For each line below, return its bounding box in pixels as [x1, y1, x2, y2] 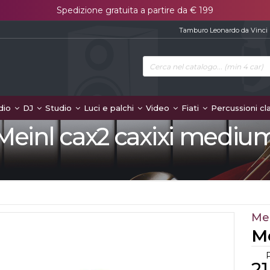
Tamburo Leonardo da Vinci [179, 26, 268, 34]
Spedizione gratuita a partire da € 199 [57, 5, 213, 16]
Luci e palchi [84, 103, 136, 113]
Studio [45, 103, 74, 113]
